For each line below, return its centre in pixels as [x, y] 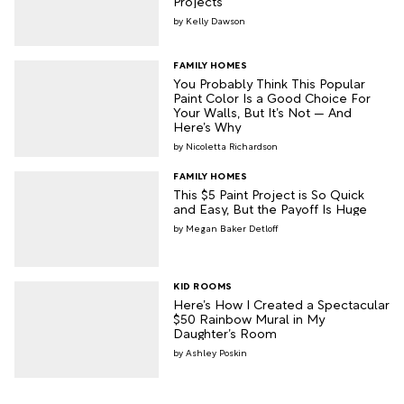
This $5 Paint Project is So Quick [269, 193]
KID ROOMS [203, 286]
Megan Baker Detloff [232, 227]
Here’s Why [207, 125]
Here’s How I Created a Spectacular [281, 304]
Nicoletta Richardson [232, 145]
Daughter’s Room [225, 333]
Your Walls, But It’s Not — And [262, 111]
